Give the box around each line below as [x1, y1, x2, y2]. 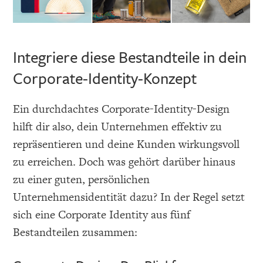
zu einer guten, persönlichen [13, 171, 150, 187]
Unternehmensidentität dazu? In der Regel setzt [13, 188, 245, 205]
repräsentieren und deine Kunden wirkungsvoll [13, 136, 240, 152]
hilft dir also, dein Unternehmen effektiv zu [13, 118, 222, 134]
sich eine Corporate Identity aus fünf [13, 206, 191, 222]
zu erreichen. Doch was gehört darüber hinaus [13, 153, 236, 170]
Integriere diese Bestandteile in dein [13, 45, 247, 68]
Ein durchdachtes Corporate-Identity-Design [13, 100, 230, 117]
